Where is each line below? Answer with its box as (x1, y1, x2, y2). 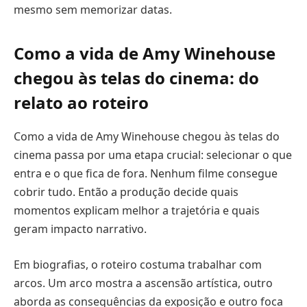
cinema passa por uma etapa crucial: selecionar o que (14, 147, 292, 163)
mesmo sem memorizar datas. (14, 1, 172, 17)
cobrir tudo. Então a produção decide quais (14, 184, 238, 200)
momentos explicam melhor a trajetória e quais (14, 203, 260, 219)
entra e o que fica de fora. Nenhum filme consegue (14, 166, 278, 182)
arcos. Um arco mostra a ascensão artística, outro (14, 275, 273, 291)
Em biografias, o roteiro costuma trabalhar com (14, 257, 262, 272)
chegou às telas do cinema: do (14, 66, 259, 90)
